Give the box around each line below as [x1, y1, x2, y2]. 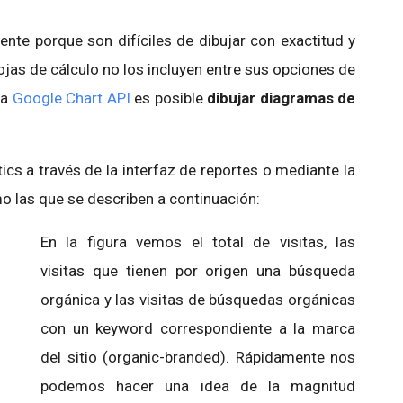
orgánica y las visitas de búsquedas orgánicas [40, 291, 355, 309]
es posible [130, 89, 207, 107]
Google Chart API [12, 89, 130, 107]
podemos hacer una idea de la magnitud [40, 377, 355, 395]
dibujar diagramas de [207, 89, 355, 107]
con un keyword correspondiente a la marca [40, 319, 355, 337]
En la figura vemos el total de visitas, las [40, 233, 355, 251]
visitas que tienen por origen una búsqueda [40, 262, 355, 280]
